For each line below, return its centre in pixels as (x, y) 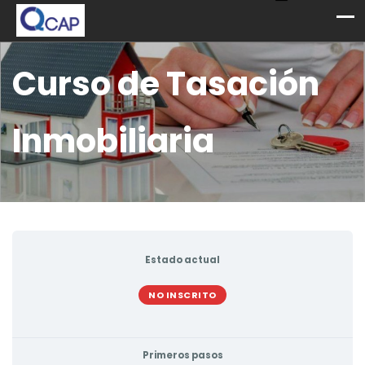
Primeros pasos (182, 356)
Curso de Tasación (166, 84)
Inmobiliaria (113, 141)
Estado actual (182, 260)
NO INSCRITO (182, 295)
